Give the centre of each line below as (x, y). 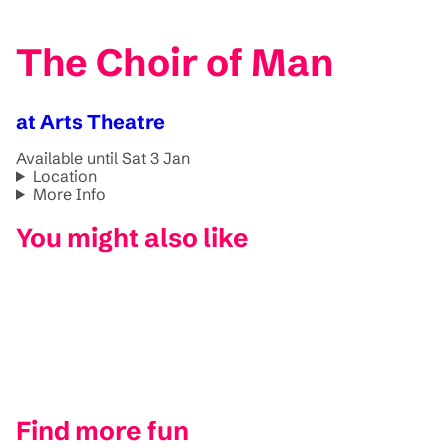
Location (64, 175)
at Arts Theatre (90, 121)
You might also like (132, 238)
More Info (69, 193)
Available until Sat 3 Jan (103, 157)
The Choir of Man (174, 63)
